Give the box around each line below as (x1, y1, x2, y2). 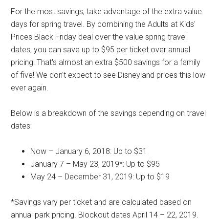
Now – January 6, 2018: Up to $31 (30, 146, 148, 156)
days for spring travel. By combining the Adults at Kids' (11, 19, 196, 29)
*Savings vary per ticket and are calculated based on (11, 197, 192, 207)
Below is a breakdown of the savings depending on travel (11, 108, 206, 118)
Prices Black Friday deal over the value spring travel (11, 32, 187, 42)
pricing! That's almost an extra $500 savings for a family (11, 57, 201, 67)
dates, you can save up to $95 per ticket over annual (11, 44, 191, 54)
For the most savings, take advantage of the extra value (11, 6, 202, 16)
